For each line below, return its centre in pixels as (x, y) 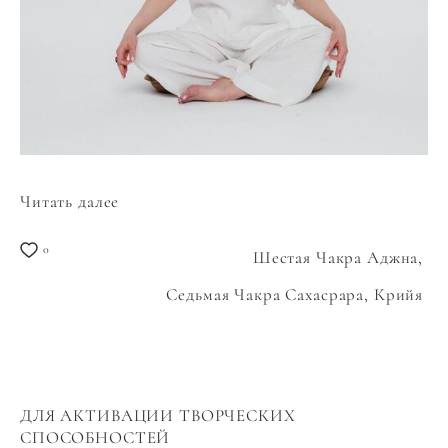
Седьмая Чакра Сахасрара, (270, 294)
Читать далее (70, 201)
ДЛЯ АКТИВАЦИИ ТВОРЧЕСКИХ (158, 415)
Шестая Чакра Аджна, (340, 257)
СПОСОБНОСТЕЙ (95, 437)
